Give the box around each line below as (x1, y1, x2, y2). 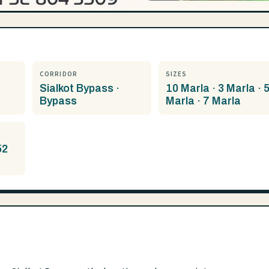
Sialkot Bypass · (40, 83, 119, 94)
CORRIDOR (40, 70, 77, 79)
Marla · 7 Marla (166, 95, 241, 107)
